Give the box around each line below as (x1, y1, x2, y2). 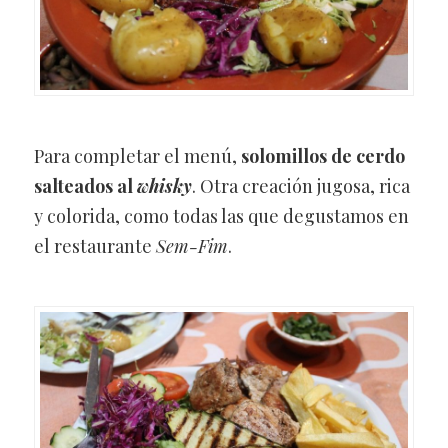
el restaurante (33, 234, 156, 259)
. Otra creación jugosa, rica (191, 174, 410, 199)
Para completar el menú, (33, 144, 241, 169)
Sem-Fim (155, 234, 228, 259)
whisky (136, 174, 192, 199)
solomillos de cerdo (240, 144, 405, 169)
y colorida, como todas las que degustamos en (33, 204, 409, 229)
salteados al (33, 174, 137, 199)
